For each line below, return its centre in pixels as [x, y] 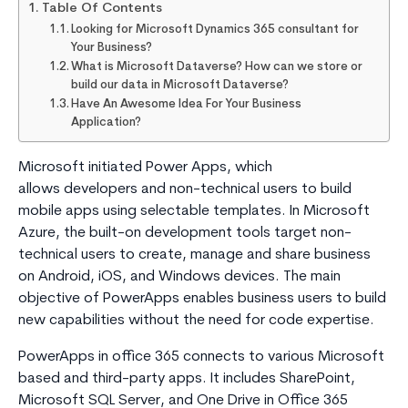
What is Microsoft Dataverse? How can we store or [217, 66]
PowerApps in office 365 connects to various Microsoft [201, 357]
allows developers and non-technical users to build [185, 189]
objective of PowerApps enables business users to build [202, 298]
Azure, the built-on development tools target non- [185, 233]
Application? [107, 122]
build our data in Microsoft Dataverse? [180, 85]
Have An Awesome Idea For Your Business [187, 104]
